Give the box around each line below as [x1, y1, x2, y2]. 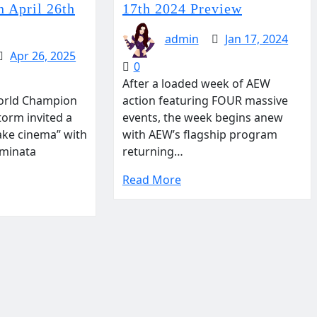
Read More [122, 172, 181, 188]
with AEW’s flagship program [122, 127, 277, 142]
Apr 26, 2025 [10, 48, 76, 64]
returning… [122, 144, 183, 159]
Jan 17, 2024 [225, 31, 289, 47]
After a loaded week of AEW [122, 76, 270, 91]
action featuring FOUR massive [122, 93, 288, 108]
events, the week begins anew [122, 110, 283, 125]
